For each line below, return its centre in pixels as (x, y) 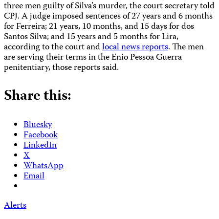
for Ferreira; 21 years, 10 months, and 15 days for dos (99, 27)
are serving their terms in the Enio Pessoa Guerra (93, 58)
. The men (186, 47)
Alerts (15, 206)
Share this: (38, 96)
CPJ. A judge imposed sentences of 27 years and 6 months (108, 17)
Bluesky (38, 125)
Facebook (41, 135)
